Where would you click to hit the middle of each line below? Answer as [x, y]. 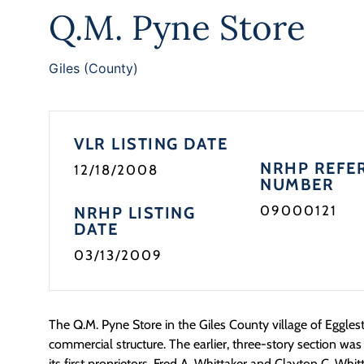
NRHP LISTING [134, 213]
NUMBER [297, 184]
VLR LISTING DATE [151, 144]
